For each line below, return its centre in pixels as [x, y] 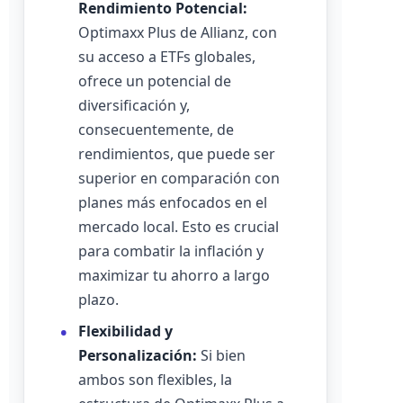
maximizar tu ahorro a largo [174, 275]
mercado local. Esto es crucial [179, 227]
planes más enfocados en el [173, 202]
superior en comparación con [179, 178]
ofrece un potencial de [155, 81]
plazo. [99, 300]
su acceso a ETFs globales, [167, 57]
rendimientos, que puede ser [177, 154]
